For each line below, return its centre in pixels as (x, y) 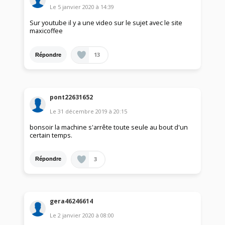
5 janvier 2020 (76, 7)
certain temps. (51, 135)
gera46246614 (72, 201)
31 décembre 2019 (83, 111)
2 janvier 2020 (76, 215)
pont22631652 (72, 97)
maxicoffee (46, 31)
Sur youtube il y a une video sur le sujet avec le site (106, 23)
